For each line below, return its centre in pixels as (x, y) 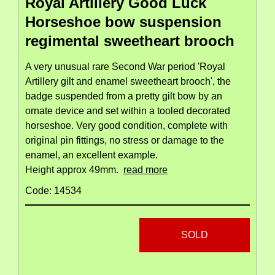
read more (145, 170)
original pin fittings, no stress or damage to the (125, 141)
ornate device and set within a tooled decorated (128, 111)
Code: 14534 (53, 191)
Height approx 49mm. (74, 170)
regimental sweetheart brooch (130, 41)
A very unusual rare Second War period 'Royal (125, 67)
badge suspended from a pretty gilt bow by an (124, 96)
